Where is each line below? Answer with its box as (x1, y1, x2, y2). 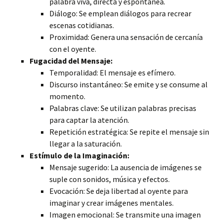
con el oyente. (49, 44, 96, 54)
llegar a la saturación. (49, 139, 122, 148)
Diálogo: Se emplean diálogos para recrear (49, 8, 191, 18)
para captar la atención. (49, 115, 129, 125)
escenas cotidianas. (49, 20, 114, 30)
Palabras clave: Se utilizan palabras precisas (49, 103, 196, 113)
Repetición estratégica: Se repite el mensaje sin (49, 127, 209, 137)
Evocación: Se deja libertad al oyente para (49, 186, 188, 196)
